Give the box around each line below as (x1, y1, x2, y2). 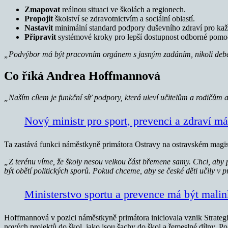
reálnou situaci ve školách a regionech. (60, 5, 186, 14)
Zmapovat (24, 5, 60, 14)
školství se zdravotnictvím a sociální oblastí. (53, 14, 195, 23)
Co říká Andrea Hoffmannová (4, 69, 160, 82)
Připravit (24, 32, 56, 41)
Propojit (24, 14, 53, 23)
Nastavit (24, 23, 53, 32)
